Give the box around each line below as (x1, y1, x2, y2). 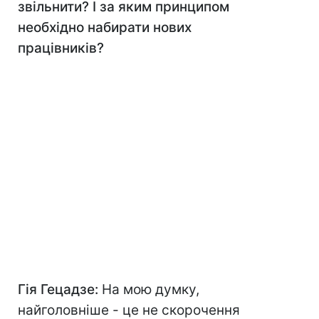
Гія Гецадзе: (18, 281, 102, 298)
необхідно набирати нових (18, 19, 192, 36)
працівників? (18, 40, 104, 57)
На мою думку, (102, 281, 199, 298)
